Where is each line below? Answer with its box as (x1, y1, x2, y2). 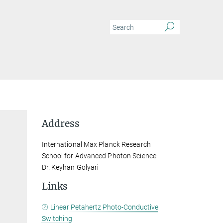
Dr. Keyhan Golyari (41, 163, 99, 171)
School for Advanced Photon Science (41, 152, 156, 160)
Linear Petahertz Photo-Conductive (50, 203, 158, 211)
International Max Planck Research (41, 140, 151, 148)
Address (41, 117, 80, 129)
